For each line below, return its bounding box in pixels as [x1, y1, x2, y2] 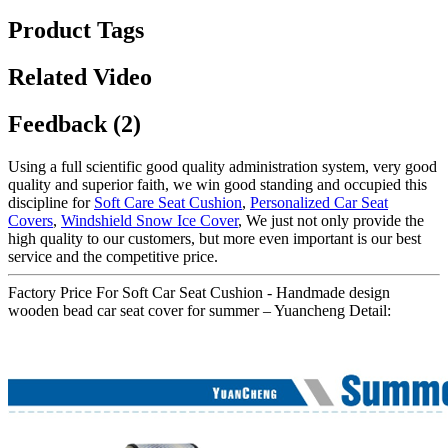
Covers [8, 211, 53, 229]
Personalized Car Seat [250, 193, 388, 211]
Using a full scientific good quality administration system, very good [8, 157, 437, 175]
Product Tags [8, 16, 144, 43]
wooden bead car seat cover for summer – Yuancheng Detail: [8, 301, 391, 319]
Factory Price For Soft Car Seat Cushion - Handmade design [8, 283, 390, 301]
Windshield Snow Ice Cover [61, 211, 238, 229]
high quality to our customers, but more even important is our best [8, 229, 421, 247]
